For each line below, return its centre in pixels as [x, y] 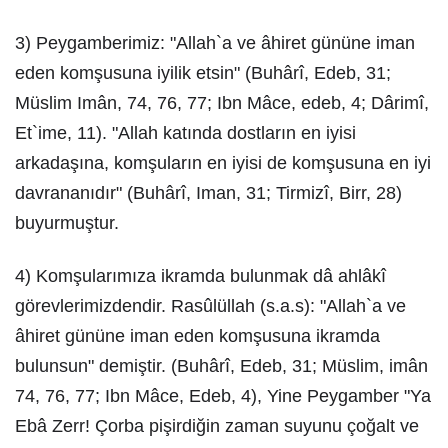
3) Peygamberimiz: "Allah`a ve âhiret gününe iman [215, 43]
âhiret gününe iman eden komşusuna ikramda [197, 336]
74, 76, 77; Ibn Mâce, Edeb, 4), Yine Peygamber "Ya [223, 396]
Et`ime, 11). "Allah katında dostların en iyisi [185, 133]
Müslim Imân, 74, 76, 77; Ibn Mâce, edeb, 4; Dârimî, [222, 103]
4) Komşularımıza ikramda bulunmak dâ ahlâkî [200, 276]
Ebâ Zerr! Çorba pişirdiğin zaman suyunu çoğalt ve [217, 426]
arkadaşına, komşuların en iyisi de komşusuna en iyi [223, 163]
